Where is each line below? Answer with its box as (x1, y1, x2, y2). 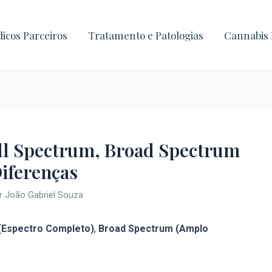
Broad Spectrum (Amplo (98, 223, 208, 234)
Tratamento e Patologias (88, 29, 203, 42)
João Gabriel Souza (5, 189, 83, 200)
